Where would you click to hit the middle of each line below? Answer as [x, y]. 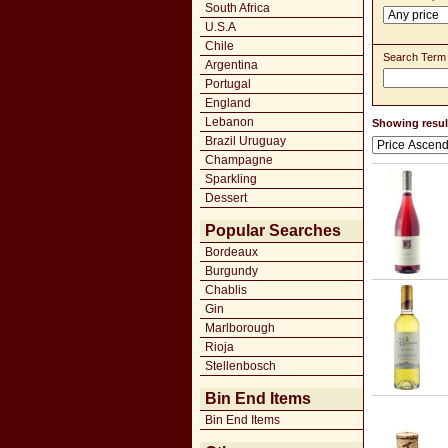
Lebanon [229, 122]
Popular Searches [273, 230]
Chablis [226, 290]
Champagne [239, 160]
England [228, 103]
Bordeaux [231, 252]
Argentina [231, 65]
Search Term [414, 57]
